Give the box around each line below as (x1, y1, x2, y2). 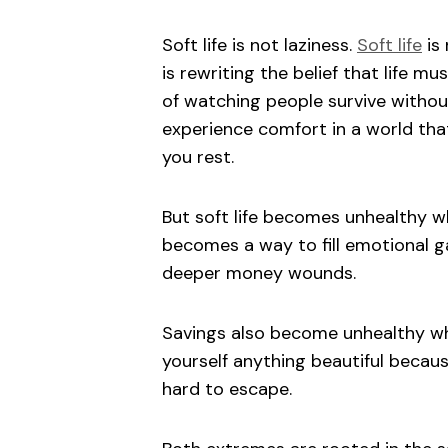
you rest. (162, 145, 234, 170)
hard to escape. (162, 377, 292, 402)
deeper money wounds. (162, 261, 356, 286)
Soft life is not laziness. (162, 33, 357, 58)
